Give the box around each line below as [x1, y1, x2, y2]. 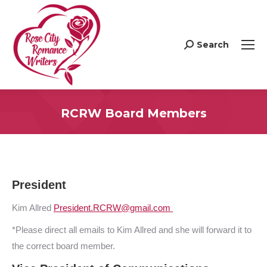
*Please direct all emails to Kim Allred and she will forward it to [12, 225, 252, 235]
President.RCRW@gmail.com [54, 203, 170, 213]
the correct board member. [12, 241, 115, 251]
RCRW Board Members [60, 106, 207, 120]
